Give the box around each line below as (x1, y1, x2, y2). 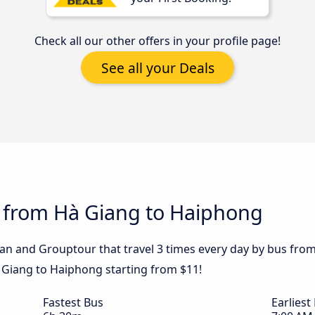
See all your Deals (101, 58, 214, 77)
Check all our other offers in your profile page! (34, 33, 281, 49)
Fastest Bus (43, 295, 103, 311)
